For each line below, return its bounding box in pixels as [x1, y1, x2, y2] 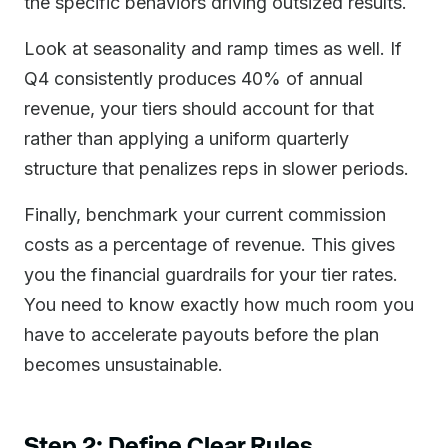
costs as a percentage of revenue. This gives [24, 234, 395, 255]
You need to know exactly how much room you [24, 294, 414, 315]
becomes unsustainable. [24, 354, 223, 375]
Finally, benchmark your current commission [24, 204, 386, 225]
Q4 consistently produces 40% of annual [24, 68, 363, 89]
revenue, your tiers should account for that [24, 98, 374, 119]
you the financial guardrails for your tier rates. [24, 264, 398, 285]
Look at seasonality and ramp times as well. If [24, 38, 402, 59]
